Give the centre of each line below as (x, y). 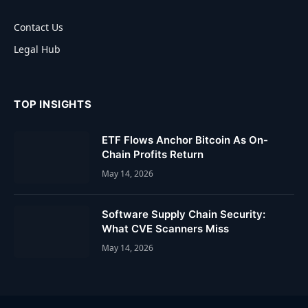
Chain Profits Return (153, 154)
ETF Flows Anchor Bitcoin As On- (185, 140)
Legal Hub (37, 49)
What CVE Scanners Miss (165, 228)
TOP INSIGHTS (53, 104)
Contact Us (38, 27)
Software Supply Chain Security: (184, 214)
